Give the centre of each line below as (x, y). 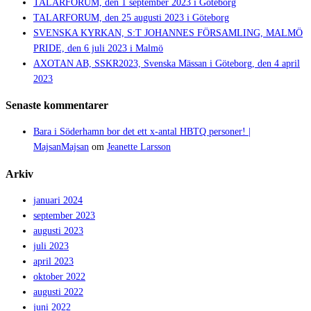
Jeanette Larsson (139, 147)
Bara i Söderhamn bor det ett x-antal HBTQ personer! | (142, 132)
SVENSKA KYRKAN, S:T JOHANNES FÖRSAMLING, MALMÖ (168, 33)
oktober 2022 (59, 277)
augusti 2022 (58, 292)
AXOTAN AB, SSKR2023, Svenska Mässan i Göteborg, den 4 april (167, 63)
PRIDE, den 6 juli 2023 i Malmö (98, 48)
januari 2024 (58, 201)
